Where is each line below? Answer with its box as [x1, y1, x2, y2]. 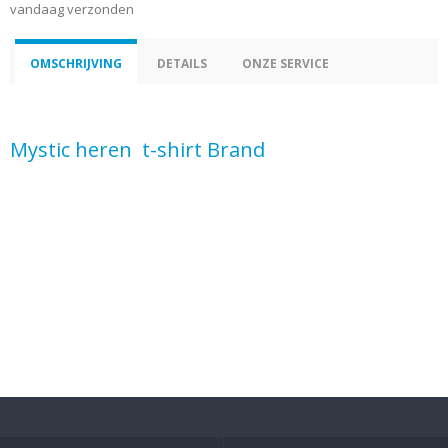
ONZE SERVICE [242, 55, 329, 72]
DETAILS [157, 55, 207, 72]
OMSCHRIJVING [30, 55, 122, 72]
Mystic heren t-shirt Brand [10, 136, 265, 163]
